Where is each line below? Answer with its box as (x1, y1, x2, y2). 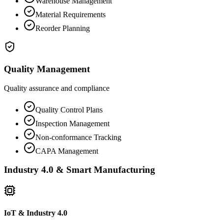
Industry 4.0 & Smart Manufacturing (4, 165, 155, 175)
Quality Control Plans (35, 105, 103, 114)
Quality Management (4, 63, 90, 74)
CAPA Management (35, 146, 98, 155)
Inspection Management (35, 119, 110, 128)
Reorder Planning (35, 24, 90, 33)
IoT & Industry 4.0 (4, 209, 67, 218)
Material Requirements (35, 10, 106, 19)
